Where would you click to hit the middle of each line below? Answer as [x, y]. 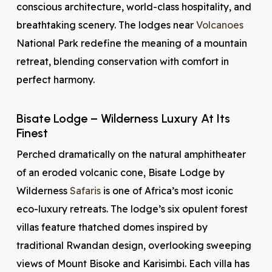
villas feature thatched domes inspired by [112, 227]
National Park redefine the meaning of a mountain [131, 43]
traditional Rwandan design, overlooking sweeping [134, 245]
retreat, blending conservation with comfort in [122, 61]
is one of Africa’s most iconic [167, 191]
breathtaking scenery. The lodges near [106, 25]
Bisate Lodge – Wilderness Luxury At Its [123, 118]
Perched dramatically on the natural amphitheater [131, 154]
